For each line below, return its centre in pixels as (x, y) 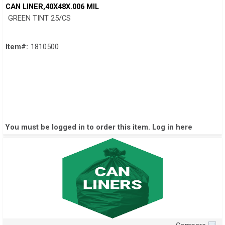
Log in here (172, 127)
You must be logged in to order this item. (79, 127)
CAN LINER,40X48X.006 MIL (52, 7)
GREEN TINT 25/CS (39, 18)
